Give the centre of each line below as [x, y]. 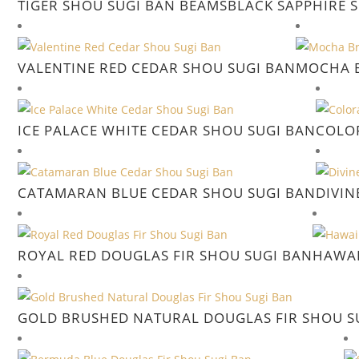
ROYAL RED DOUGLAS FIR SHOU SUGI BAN [165, 255]
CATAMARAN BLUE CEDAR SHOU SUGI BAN [167, 193]
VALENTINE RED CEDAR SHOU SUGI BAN [157, 68]
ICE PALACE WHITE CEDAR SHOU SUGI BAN [167, 130]
